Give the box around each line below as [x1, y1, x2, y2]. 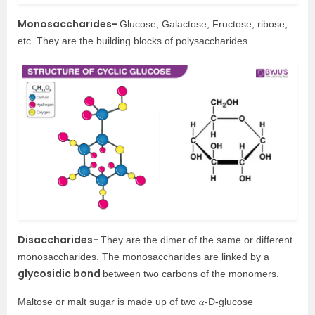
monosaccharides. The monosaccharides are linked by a [18, 250, 269, 262]
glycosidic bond [18, 266, 103, 281]
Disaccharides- [18, 232, 101, 247]
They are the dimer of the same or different [101, 233, 292, 245]
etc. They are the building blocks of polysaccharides [18, 35, 247, 47]
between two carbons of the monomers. [103, 267, 279, 279]
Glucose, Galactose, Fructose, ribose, [120, 18, 288, 30]
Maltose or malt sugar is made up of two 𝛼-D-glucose [18, 295, 253, 307]
